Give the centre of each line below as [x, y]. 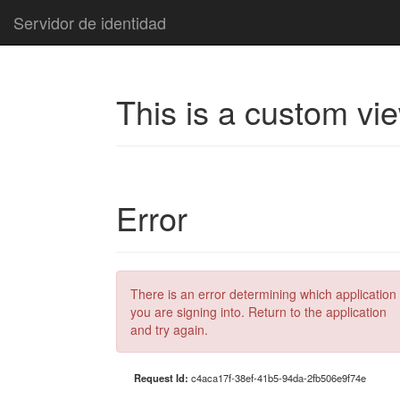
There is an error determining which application [263, 294]
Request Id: [162, 378]
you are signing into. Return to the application [258, 312]
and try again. [169, 329]
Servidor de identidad [90, 22]
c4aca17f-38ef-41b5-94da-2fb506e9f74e [279, 378]
